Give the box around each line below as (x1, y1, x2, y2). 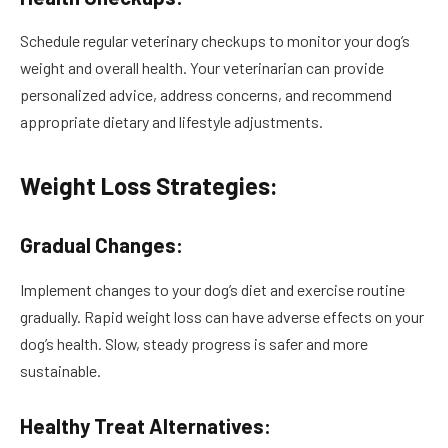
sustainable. (20, 360, 101, 380)
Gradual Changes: (20, 233, 183, 258)
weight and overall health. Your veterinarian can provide (20, 58, 384, 78)
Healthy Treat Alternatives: (20, 414, 271, 439)
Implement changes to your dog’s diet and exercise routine (20, 279, 405, 299)
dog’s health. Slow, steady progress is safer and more (20, 333, 368, 353)
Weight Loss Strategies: (20, 170, 278, 200)
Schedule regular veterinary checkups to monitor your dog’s (20, 31, 410, 51)
